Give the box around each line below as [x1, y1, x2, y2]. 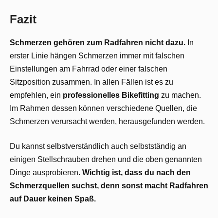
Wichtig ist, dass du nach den [82, 168, 191, 177]
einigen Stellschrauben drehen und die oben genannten [10, 155, 202, 164]
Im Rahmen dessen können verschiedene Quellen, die [10, 104, 197, 113]
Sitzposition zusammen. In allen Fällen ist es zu [10, 78, 173, 87]
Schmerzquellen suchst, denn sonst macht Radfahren [10, 182, 208, 190]
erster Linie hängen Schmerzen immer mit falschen [10, 52, 184, 60]
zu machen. [159, 91, 201, 100]
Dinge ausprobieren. [10, 168, 82, 177]
